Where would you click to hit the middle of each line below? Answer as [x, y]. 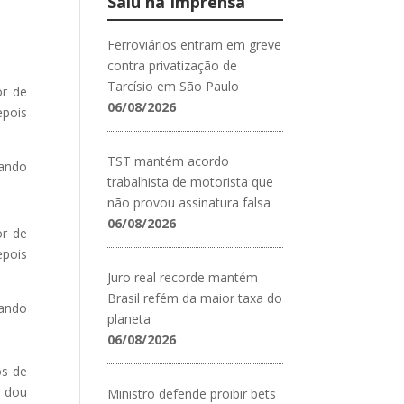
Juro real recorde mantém [183, 277]
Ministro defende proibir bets [192, 393]
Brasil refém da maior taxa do [195, 298]
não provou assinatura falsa [189, 202]
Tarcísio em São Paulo [174, 86]
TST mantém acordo [169, 161]
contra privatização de [173, 65]
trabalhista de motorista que [191, 181]
